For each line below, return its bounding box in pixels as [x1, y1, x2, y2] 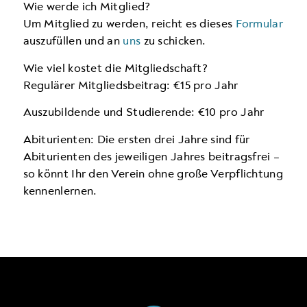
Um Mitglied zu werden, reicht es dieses [23, 16, 236, 32]
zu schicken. [140, 34, 206, 49]
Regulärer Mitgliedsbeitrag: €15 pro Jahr [23, 77, 238, 93]
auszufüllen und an [23, 34, 123, 49]
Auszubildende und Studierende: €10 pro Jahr [23, 105, 265, 120]
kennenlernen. [23, 183, 97, 198]
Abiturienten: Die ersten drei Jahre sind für [23, 132, 250, 147]
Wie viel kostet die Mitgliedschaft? [23, 60, 208, 75]
